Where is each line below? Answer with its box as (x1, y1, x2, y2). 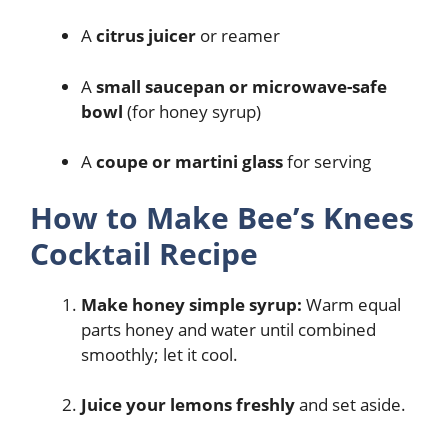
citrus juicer (96, 24, 196, 48)
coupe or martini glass (96, 150, 283, 174)
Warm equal (302, 292, 401, 316)
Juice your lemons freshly (81, 393, 295, 417)
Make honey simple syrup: (81, 292, 302, 316)
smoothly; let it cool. (81, 342, 238, 366)
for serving (283, 150, 371, 174)
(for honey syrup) (123, 99, 261, 123)
